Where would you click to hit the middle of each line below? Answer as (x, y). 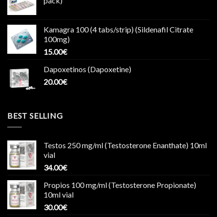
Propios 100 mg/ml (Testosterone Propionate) (120, 185)
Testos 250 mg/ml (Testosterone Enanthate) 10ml (125, 145)
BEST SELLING (35, 115)
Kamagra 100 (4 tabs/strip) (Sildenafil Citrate (118, 29)
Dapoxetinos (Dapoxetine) (87, 69)
